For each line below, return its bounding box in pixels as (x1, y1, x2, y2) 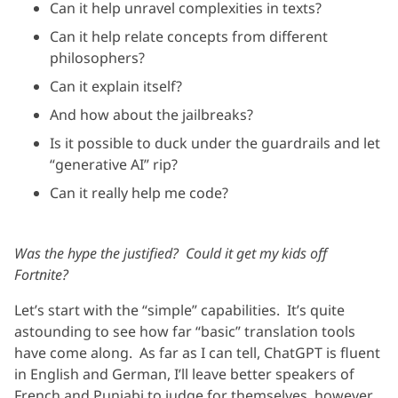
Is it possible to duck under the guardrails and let (50, 132, 380, 153)
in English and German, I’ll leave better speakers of (14, 363, 354, 384)
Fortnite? (14, 264, 72, 284)
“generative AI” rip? (50, 154, 178, 174)
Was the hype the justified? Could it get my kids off (14, 243, 327, 263)
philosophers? (50, 47, 145, 68)
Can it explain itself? (50, 76, 182, 96)
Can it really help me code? (50, 182, 228, 203)
